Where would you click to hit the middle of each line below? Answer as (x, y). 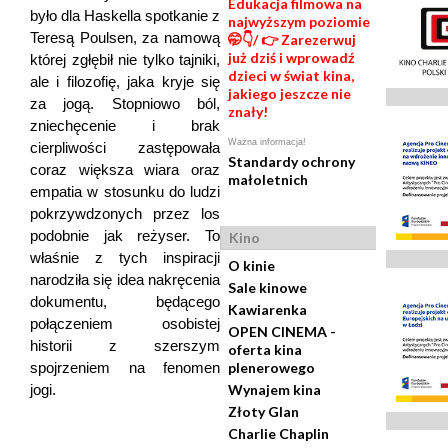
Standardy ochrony (291, 161)
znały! (248, 111)
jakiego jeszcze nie (289, 93)
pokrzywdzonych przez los (125, 214)
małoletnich (268, 179)
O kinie (251, 265)
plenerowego (271, 367)
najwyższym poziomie (299, 21)
